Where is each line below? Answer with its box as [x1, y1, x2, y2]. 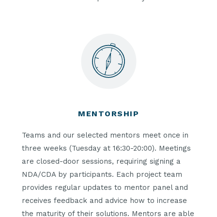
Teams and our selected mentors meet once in [22, 130, 188, 139]
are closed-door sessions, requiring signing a [22, 156, 181, 166]
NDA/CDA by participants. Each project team [22, 170, 182, 179]
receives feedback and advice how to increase [22, 196, 187, 205]
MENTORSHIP [78, 109, 139, 119]
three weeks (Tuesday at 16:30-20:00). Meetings [22, 143, 191, 153]
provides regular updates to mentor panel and [22, 183, 188, 192]
